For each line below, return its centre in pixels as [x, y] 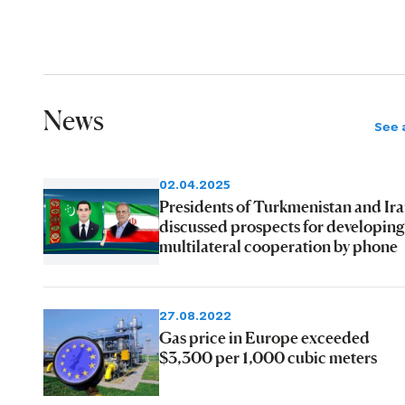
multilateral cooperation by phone [278, 245]
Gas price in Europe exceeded [264, 337]
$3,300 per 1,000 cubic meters [268, 357]
